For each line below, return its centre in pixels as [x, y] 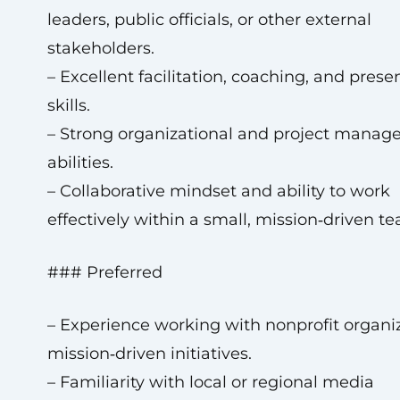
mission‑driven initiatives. [149, 354]
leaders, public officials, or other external [209, 20]
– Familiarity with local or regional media [210, 382]
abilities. [80, 162]
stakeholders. [100, 48]
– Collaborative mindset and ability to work [218, 191]
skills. [68, 105]
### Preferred [104, 272]
